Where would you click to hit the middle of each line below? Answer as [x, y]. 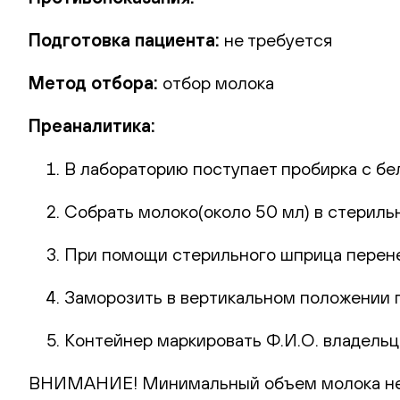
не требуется [278, 39]
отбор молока [218, 82]
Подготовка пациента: [126, 39]
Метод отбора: [96, 82]
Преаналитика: [92, 125]
